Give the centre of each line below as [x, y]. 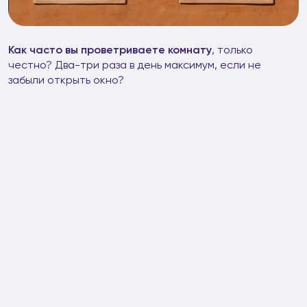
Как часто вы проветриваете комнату [110, 50]
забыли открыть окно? [66, 80]
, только [232, 50]
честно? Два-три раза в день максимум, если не [135, 65]
